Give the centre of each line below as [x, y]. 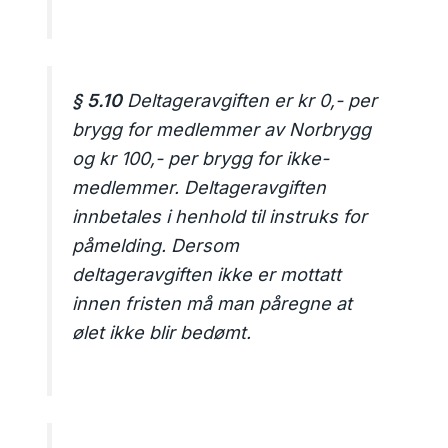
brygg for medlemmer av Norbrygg [222, 130]
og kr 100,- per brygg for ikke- [201, 159]
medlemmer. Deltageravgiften [199, 188]
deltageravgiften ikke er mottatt [207, 275]
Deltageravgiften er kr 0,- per [250, 101]
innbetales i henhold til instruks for [220, 217]
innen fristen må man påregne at [212, 304]
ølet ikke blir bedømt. [162, 333]
